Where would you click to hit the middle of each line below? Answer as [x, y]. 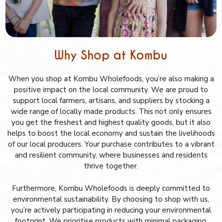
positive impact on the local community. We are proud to [111, 90]
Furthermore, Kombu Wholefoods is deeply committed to [111, 188]
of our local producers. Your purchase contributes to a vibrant [111, 144]
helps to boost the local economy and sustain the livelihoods [111, 133]
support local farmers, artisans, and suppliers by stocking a [111, 101]
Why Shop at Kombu [111, 55]
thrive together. [111, 166]
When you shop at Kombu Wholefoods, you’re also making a [111, 79]
